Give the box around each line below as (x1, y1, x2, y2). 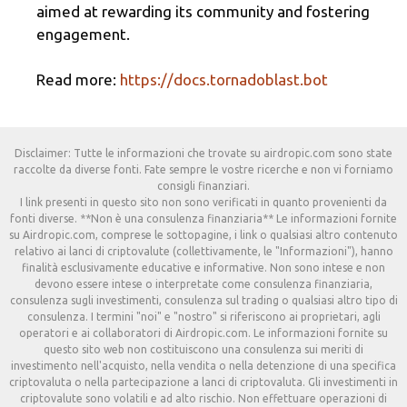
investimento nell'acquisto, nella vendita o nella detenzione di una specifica (11, 360, 396, 372)
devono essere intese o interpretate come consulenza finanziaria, (35, 278, 372, 291)
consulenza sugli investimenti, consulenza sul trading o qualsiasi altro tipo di (9, 294, 398, 307)
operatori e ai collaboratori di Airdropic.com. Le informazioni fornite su (19, 327, 388, 340)
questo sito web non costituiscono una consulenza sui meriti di (44, 343, 363, 356)
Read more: (36, 71, 120, 89)
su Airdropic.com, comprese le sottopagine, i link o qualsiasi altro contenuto (9, 229, 398, 242)
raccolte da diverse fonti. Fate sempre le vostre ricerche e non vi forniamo (14, 164, 393, 176)
